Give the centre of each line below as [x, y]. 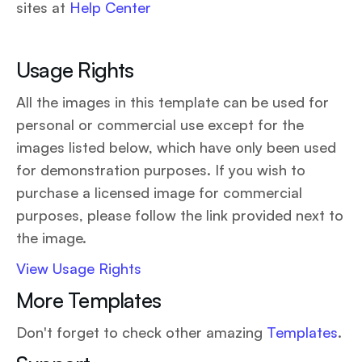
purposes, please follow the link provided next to [180, 215]
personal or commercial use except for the [160, 124]
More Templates [89, 300]
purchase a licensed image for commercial [159, 192]
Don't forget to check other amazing [141, 332]
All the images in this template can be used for [173, 102]
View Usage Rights [79, 268]
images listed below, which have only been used [176, 147]
